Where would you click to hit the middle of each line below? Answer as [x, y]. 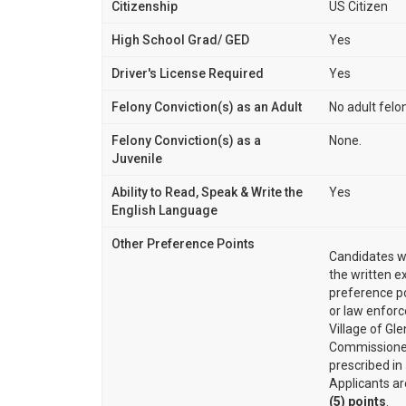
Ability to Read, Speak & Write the [207, 192]
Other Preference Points [183, 243]
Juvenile [137, 158]
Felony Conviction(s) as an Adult [207, 106]
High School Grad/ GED [180, 39]
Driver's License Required [188, 73]
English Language [164, 210]
